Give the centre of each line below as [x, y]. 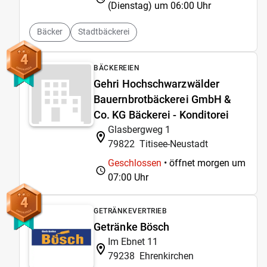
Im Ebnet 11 [133, 241]
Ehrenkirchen [167, 256]
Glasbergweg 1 [139, 129]
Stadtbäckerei [104, 32]
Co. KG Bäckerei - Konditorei [162, 114]
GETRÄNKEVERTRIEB [130, 211]
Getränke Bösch [132, 226]
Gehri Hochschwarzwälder [157, 83]
